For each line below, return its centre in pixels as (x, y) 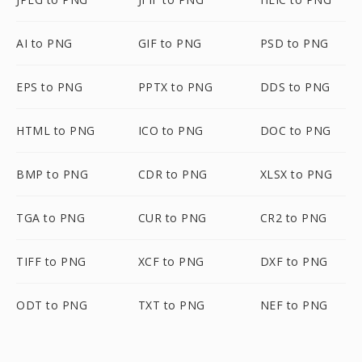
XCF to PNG (171, 261)
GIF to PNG (170, 43)
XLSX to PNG (296, 174)
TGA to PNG (51, 218)
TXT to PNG (171, 305)
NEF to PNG (294, 305)
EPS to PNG (49, 87)
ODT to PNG (52, 305)
